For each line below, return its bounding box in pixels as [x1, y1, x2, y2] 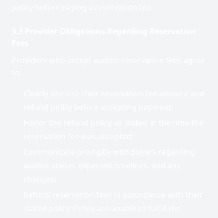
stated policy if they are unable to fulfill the [23, 203, 181, 214]
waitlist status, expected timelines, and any [23, 160, 181, 171]
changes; [23, 174, 56, 184]
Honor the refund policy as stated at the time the [23, 117, 203, 128]
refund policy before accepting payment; [23, 102, 173, 112]
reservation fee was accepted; [23, 131, 133, 142]
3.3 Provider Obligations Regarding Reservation [12, 26, 196, 36]
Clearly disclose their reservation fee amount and [23, 88, 204, 99]
